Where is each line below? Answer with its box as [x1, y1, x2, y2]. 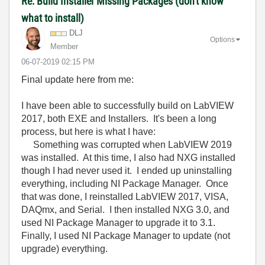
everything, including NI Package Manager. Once [21, 179, 228, 189]
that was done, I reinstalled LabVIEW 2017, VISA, [21, 192, 228, 202]
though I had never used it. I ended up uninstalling [21, 166, 232, 176]
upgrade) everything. [21, 244, 108, 254]
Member [50, 42, 78, 51]
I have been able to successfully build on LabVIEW [21, 101, 234, 111]
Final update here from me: [21, 75, 134, 85]
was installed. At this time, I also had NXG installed [21, 153, 235, 163]
